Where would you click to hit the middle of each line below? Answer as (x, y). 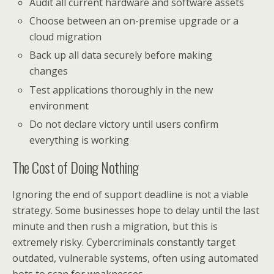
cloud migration (66, 37)
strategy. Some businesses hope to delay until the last (136, 210)
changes (49, 71)
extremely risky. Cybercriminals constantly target (124, 242)
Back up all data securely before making (121, 55)
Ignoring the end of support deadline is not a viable (130, 194)
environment (59, 106)
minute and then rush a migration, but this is (115, 226)
